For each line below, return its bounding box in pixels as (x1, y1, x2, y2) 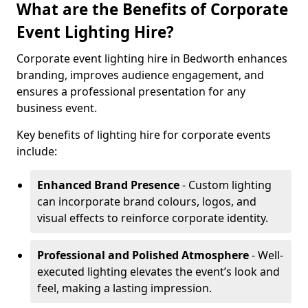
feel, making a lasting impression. (37, 280, 212, 296)
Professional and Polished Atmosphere (37, 247, 249, 263)
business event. (16, 100, 97, 115)
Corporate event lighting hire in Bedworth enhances (16, 51, 287, 66)
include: (16, 144, 57, 159)
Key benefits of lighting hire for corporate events (16, 127, 271, 142)
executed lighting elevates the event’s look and (37, 264, 280, 279)
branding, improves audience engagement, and (16, 67, 264, 82)
